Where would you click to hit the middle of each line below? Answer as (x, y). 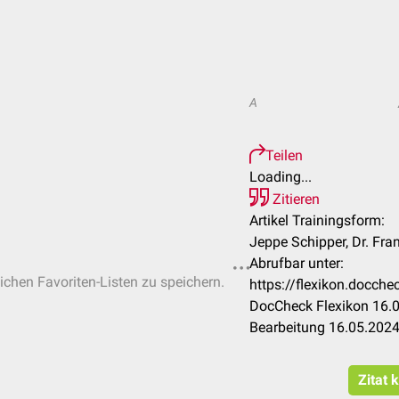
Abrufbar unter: (297, 263)
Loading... (281, 177)
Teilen (284, 155)
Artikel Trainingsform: (317, 220)
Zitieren (294, 199)
